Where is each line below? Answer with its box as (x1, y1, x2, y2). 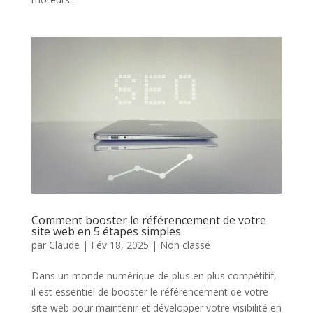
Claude (48, 238, 80, 252)
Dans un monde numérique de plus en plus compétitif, (31, 268, 277, 282)
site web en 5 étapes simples (31, 223, 181, 239)
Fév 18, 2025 (90, 238, 149, 252)
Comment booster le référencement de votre (31, 212, 266, 228)
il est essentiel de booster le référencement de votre (31, 284, 268, 298)
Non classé (159, 238, 210, 252)
